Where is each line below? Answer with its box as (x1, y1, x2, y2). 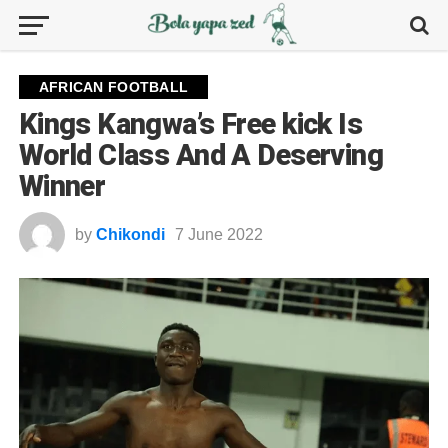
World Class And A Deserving (18, 138, 384, 172)
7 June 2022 (174, 226, 263, 243)
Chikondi (95, 226, 165, 243)
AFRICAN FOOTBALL (38, 79, 189, 95)
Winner (18, 169, 106, 203)
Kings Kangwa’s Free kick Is (18, 107, 363, 141)
